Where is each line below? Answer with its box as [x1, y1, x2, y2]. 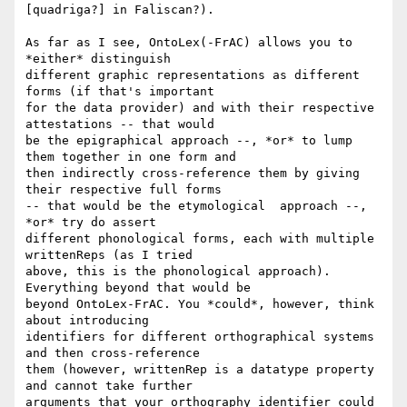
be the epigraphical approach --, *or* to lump [25, 134, 352, 148]
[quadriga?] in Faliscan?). [25, 3, 214, 17]
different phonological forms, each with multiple [25, 232, 374, 246]
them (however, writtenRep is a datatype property [25, 362, 374, 377]
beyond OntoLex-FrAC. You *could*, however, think [25, 297, 374, 312]
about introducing [25, 313, 149, 328]
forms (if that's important [25, 84, 214, 99]
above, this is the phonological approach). [25, 264, 331, 279]
